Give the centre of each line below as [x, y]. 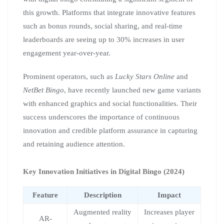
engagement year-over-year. [67, 53]
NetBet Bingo [43, 90]
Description [102, 195]
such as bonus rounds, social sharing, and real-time [103, 26]
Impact [169, 195]
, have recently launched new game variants [132, 90]
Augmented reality [102, 212]
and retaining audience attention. [74, 144]
